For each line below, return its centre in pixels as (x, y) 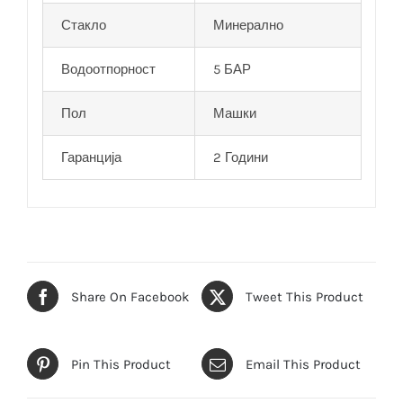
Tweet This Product (304, 296)
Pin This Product (121, 364)
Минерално (248, 25)
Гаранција (91, 157)
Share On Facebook (130, 296)
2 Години (240, 157)
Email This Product (303, 364)
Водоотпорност (108, 69)
